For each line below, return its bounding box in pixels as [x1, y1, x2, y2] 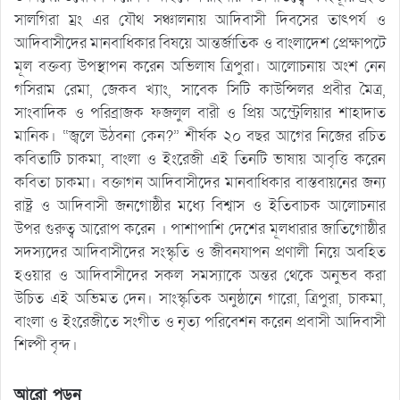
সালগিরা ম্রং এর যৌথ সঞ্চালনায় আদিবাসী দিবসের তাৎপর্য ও [14, 10, 386, 31]
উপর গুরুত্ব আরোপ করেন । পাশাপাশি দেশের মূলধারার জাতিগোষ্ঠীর [14, 219, 386, 240]
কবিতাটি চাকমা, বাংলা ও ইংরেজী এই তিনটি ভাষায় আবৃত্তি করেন [14, 149, 386, 171]
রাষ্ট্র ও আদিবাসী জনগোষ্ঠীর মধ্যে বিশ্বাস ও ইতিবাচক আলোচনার [14, 196, 386, 217]
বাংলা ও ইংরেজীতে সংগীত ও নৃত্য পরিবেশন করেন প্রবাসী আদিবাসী [14, 312, 386, 333]
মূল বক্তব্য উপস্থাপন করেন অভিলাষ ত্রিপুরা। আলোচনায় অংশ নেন [14, 56, 386, 78]
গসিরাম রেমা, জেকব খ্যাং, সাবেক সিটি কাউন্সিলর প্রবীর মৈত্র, [14, 79, 386, 101]
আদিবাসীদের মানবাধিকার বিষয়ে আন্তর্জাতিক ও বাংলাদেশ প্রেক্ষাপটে [14, 33, 386, 54]
